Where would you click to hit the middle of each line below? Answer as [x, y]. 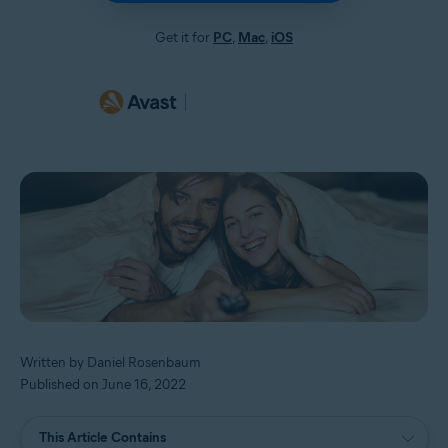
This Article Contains [102, 437]
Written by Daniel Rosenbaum [110, 362]
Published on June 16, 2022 [103, 384]
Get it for [184, 37]
